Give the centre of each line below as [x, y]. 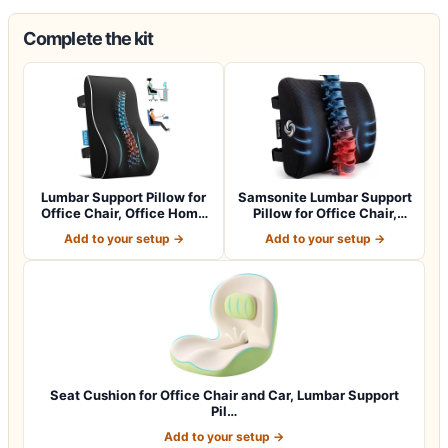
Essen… [123, 228]
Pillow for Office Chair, [324, 212]
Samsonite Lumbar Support [324, 196]
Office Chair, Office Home [123, 212]
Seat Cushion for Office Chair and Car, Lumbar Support [224, 394]
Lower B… [324, 228]
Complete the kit [88, 38]
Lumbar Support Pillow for [123, 196]
